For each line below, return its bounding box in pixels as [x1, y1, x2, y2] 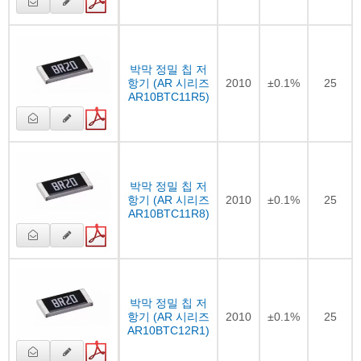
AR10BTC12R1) [127, 323, 210, 337]
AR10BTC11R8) [127, 206, 210, 220]
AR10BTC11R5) [127, 89, 210, 103]
